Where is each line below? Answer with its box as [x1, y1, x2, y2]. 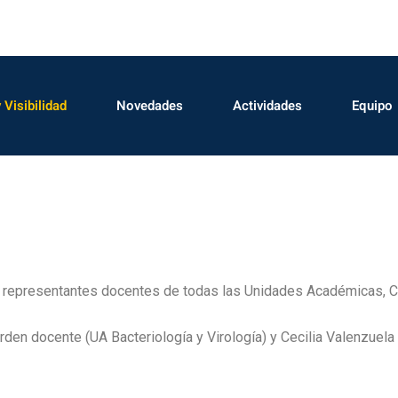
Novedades [116, 96, 183, 116]
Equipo [352, 96, 393, 116]
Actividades [233, 96, 302, 116]
